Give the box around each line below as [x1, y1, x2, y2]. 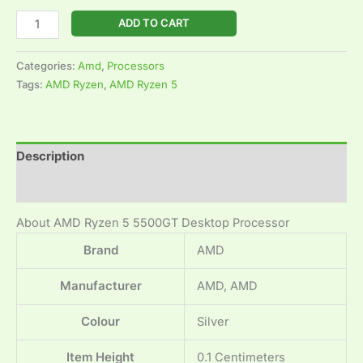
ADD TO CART [117, 17, 190, 30]
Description [16, 148, 84, 164]
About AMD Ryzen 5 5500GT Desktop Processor [16, 216, 289, 231]
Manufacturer [59, 279, 142, 294]
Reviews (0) [16, 179, 87, 194]
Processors [107, 59, 164, 73]
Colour [81, 314, 120, 330]
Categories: [16, 59, 78, 73]
